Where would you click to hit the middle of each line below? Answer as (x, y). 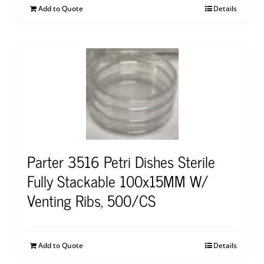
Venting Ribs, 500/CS (91, 200)
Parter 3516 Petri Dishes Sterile (121, 161)
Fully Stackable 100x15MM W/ (118, 181)
